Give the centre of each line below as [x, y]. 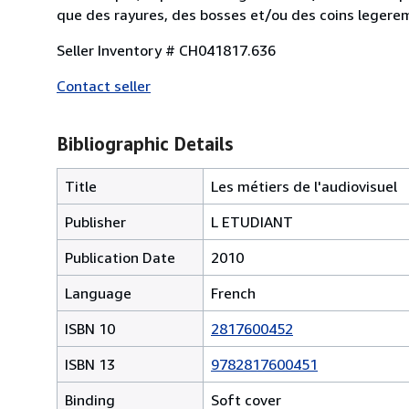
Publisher [95, 221]
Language [98, 293]
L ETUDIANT [252, 221]
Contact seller [104, 85]
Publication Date [120, 257]
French [233, 293]
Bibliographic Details [145, 143]
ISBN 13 [90, 364]
